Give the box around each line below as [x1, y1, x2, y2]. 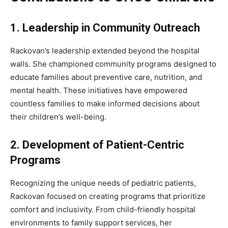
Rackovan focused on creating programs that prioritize [10, 191, 206, 202]
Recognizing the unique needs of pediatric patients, [10, 178, 196, 188]
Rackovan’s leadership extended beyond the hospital [10, 46, 199, 56]
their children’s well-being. [10, 112, 106, 122]
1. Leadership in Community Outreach [10, 21, 200, 35]
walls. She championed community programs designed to [10, 59, 216, 69]
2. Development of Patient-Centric [10, 138, 184, 152]
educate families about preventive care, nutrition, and [10, 72, 202, 82]
